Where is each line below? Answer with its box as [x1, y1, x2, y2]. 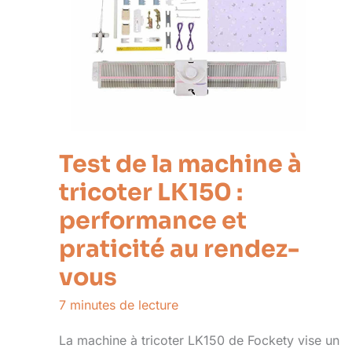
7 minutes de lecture [59, 296, 178, 313]
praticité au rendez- [59, 233, 299, 264]
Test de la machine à [59, 148, 302, 179]
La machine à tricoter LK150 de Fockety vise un [59, 332, 339, 349]
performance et [59, 205, 247, 236]
